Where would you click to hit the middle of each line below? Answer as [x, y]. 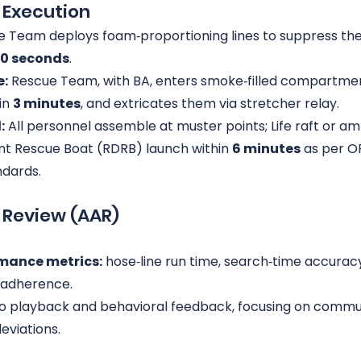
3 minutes [47, 104]
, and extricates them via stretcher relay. [210, 104]
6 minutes [266, 149]
